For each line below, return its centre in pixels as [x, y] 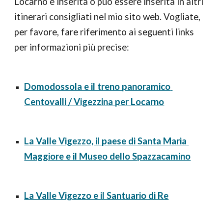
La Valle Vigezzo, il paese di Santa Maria [106, 141]
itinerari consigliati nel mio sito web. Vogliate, [108, 16]
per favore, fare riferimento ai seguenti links [104, 32]
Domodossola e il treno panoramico [97, 86]
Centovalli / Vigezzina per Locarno [94, 101]
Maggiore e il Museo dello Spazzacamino [108, 156]
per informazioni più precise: [72, 47]
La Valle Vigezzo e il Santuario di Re [96, 195]
